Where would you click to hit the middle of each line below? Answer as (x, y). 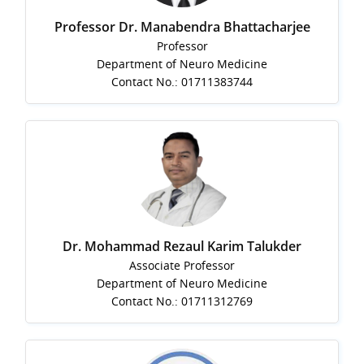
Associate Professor (182, 266)
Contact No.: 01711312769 (182, 301)
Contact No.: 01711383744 (182, 82)
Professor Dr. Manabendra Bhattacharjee (182, 27)
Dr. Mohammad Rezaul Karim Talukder (182, 247)
